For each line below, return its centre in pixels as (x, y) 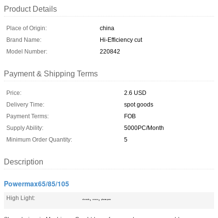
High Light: (21, 198)
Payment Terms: (27, 116)
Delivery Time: (25, 104)
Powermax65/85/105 (36, 183)
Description (24, 162)
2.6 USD (135, 93)
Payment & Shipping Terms (51, 73)
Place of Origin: (27, 28)
